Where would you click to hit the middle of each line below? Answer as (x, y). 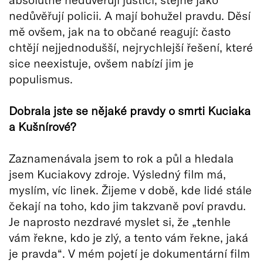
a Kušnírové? (42, 127)
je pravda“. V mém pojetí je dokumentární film (129, 253)
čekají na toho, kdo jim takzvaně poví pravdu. (127, 206)
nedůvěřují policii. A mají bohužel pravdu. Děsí (130, 16)
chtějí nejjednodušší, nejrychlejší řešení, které (131, 47)
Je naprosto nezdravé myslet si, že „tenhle (120, 222)
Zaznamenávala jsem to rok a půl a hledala (121, 158)
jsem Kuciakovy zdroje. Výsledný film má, (117, 174)
